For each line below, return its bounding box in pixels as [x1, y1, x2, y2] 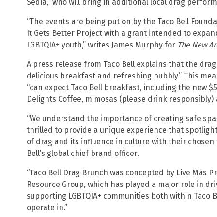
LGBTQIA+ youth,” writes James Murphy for [27, 40, 177, 49]
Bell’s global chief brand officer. [27, 148, 139, 158]
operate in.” [27, 202, 67, 212]
